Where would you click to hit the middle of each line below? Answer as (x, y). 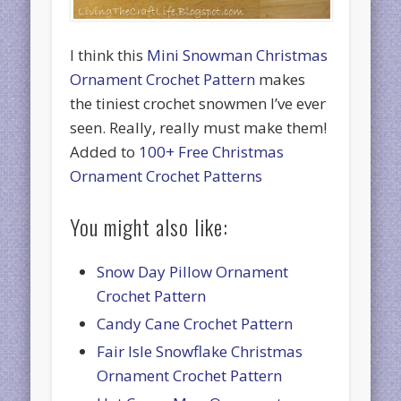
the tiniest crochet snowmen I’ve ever (198, 103)
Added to (105, 151)
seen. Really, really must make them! (199, 127)
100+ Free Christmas (212, 151)
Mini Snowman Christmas (238, 55)
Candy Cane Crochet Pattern (195, 323)
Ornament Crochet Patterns (166, 175)
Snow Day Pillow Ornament (193, 271)
